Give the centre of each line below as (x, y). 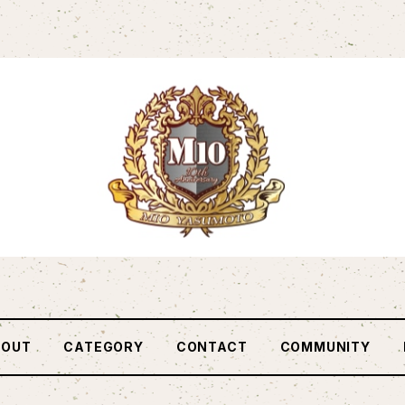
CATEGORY (104, 347)
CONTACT (212, 347)
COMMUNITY (325, 347)
